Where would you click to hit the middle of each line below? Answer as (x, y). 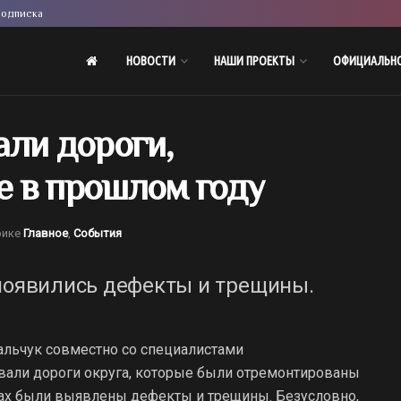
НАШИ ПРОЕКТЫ (254, 61)
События (98, 233)
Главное (46, 233)
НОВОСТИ (150, 61)
